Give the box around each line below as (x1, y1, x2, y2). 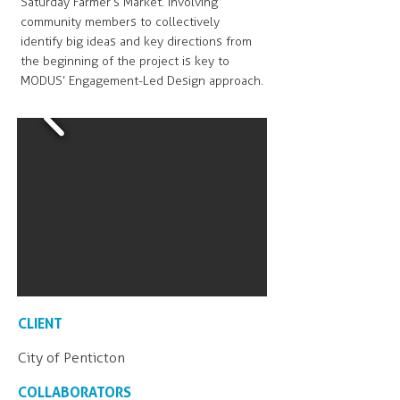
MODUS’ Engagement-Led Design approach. (21, 73, 263, 88)
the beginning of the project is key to (21, 54, 229, 69)
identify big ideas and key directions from (21, 34, 252, 49)
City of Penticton (18, 349, 125, 366)
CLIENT (18, 314, 62, 332)
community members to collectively (21, 14, 220, 29)
